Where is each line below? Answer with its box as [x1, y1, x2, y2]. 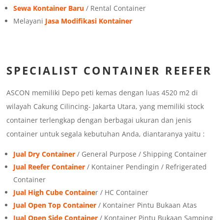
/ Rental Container [84, 3, 146, 13]
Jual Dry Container [13, 149, 76, 159]
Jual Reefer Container [13, 162, 85, 172]
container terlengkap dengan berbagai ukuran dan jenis [6, 115, 192, 125]
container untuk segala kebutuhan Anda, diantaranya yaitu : [6, 129, 205, 139]
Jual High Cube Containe [13, 188, 96, 197]
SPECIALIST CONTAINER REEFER [6, 63, 213, 78]
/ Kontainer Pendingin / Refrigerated [85, 162, 207, 172]
